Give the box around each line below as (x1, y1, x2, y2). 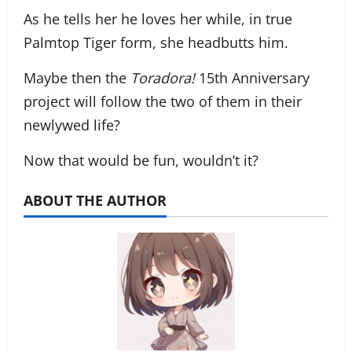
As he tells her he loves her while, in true (24, 9, 292, 28)
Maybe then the (24, 68, 130, 87)
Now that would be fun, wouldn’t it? (24, 150, 258, 170)
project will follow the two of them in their (24, 91, 302, 111)
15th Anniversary (195, 68, 310, 87)
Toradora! (130, 68, 195, 87)
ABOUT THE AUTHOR (24, 190, 167, 210)
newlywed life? (24, 115, 120, 134)
